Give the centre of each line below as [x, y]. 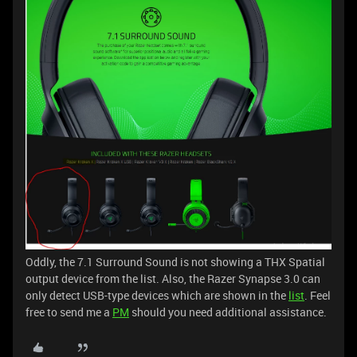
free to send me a [69, 312]
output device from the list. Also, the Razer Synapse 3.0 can [173, 279]
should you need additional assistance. [228, 312]
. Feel [318, 296]
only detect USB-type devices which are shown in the [157, 296]
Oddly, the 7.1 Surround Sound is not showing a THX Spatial [175, 262]
